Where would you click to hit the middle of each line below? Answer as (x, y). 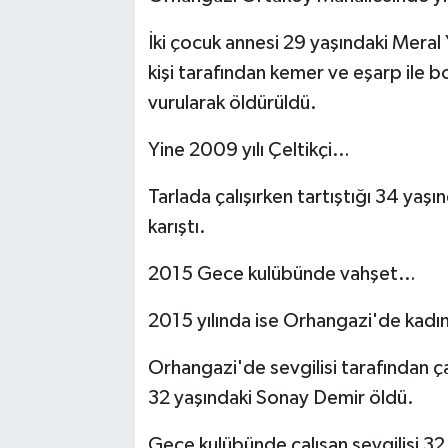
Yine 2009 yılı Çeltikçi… (248, 149)
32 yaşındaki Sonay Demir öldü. (280, 397)
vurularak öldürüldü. (232, 102)
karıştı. (176, 226)
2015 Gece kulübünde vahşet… (281, 273)
